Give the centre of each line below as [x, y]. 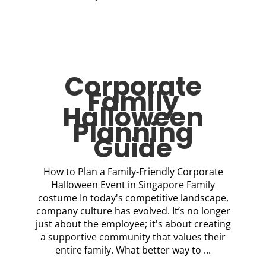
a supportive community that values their [133, 237]
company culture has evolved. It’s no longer [133, 211]
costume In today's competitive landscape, [133, 198]
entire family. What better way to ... [133, 250]
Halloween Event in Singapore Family [133, 185]
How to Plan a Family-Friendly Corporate [133, 172]
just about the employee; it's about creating [133, 224]
